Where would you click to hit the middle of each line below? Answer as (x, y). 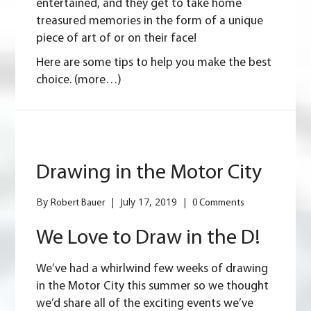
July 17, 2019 (150, 202)
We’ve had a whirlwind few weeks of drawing (152, 269)
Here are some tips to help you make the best (154, 63)
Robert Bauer (78, 203)
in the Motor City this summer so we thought (153, 287)
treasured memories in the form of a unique (150, 22)
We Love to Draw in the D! (149, 239)
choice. (56, 81)
